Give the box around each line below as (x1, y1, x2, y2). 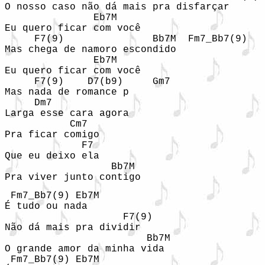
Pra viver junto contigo (5, 172, 141, 183)
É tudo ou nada (5, 201, 88, 212)
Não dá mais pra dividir (5, 222, 141, 233)
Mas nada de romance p (5, 87, 164, 98)
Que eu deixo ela (5, 151, 105, 161)
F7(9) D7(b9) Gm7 (5, 76, 170, 87)
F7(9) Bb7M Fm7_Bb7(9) (5, 34, 247, 44)
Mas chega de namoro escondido (5, 44, 176, 55)
